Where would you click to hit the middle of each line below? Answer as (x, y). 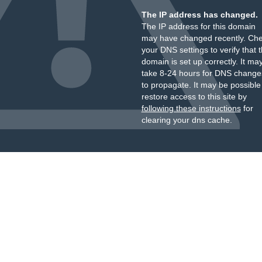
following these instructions (191, 108)
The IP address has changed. (199, 15)
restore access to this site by (194, 96)
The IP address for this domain (198, 26)
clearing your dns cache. (187, 120)
